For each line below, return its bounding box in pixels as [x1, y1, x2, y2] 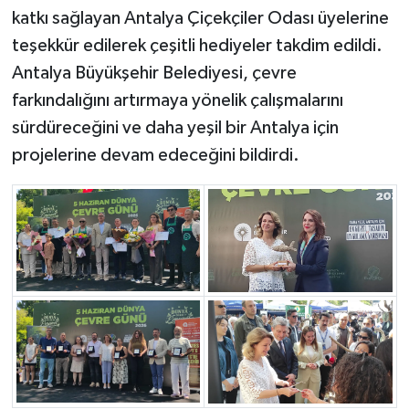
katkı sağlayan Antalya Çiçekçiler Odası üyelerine [11, 8, 389, 27]
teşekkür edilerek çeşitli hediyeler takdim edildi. [11, 36, 383, 55]
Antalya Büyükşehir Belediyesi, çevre [11, 63, 297, 82]
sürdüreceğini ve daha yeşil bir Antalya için [11, 118, 339, 137]
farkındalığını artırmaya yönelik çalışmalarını [11, 90, 343, 110]
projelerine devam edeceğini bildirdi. [11, 145, 299, 164]
